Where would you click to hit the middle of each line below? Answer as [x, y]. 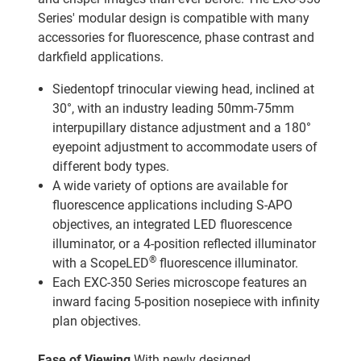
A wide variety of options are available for [170, 185]
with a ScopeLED [101, 263]
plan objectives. [97, 321]
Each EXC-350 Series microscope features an [180, 282]
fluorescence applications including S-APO [173, 205]
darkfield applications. [101, 56]
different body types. [111, 166]
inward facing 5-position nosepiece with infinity [187, 301]
